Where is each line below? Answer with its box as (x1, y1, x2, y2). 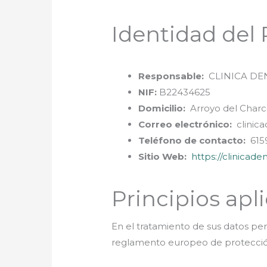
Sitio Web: (138, 150, 187, 162)
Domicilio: (138, 102, 186, 114)
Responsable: (138, 70, 204, 82)
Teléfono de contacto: (138, 134, 246, 146)
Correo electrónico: (138, 118, 232, 130)
